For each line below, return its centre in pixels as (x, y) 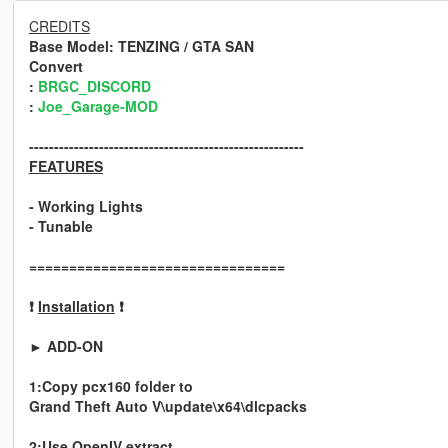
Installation (76, 306)
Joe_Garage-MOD (97, 106)
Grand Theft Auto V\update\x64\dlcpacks (167, 406)
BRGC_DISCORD (94, 86)
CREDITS (59, 26)
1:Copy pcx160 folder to (110, 386)
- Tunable (60, 226)
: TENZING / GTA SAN (181, 46)
